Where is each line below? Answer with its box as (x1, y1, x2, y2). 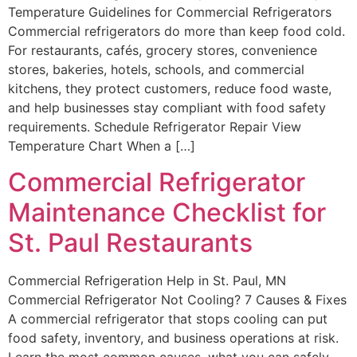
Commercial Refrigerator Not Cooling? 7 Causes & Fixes (8, 291, 347, 308)
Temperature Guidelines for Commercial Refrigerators (8, 4, 331, 21)
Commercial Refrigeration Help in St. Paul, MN (8, 272, 286, 288)
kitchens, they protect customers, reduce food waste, (8, 80, 331, 97)
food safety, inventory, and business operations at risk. (8, 329, 339, 346)
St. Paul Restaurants (8, 226, 253, 258)
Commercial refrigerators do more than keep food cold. (8, 23, 345, 40)
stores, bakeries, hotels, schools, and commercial (8, 61, 304, 78)
